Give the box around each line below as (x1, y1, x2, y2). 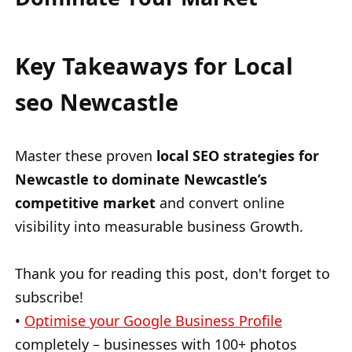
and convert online (156, 193, 284, 213)
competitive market (15, 193, 156, 213)
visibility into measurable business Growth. (15, 217, 303, 236)
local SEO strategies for (156, 146, 319, 166)
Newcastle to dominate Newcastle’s (15, 170, 267, 189)
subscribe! (15, 288, 83, 307)
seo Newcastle (15, 86, 178, 118)
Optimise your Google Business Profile (24, 311, 282, 331)
